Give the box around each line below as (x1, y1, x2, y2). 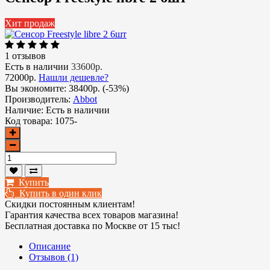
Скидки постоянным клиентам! (5, 198, 135, 209)
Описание (29, 240, 71, 251)
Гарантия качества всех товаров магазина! (5, 209, 178, 220)
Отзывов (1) (29, 251, 78, 262)
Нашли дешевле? (39, 72, 108, 83)
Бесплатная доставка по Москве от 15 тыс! (5, 220, 180, 231)
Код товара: (5, 115, 52, 126)
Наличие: (5, 104, 43, 115)
